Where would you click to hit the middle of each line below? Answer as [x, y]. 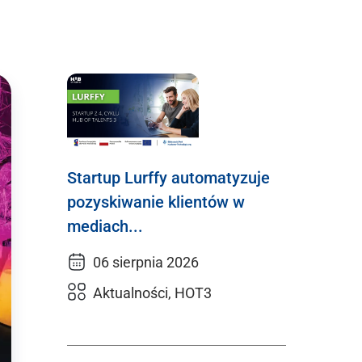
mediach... [105, 227]
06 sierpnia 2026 [146, 263]
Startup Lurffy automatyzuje [168, 178]
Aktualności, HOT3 [152, 293]
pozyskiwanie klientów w [156, 202]
